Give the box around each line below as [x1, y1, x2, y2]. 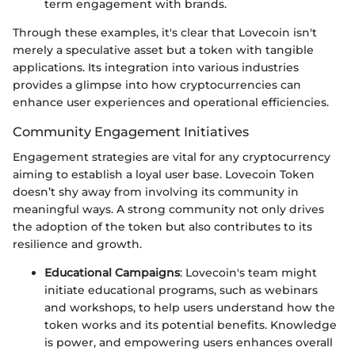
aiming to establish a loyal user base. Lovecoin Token [13, 166, 315, 181]
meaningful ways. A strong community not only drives [13, 201, 324, 216]
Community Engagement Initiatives [13, 123, 249, 139]
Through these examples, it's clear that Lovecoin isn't [13, 25, 317, 40]
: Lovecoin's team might [180, 265, 317, 280]
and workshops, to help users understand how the [44, 300, 335, 315]
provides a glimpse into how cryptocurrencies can [13, 77, 301, 92]
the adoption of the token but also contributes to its [13, 219, 312, 234]
